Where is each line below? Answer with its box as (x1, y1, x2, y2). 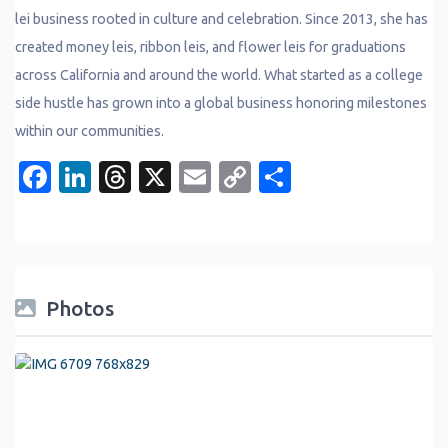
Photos (46, 296, 114, 320)
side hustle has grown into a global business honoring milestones (15, 94, 427, 111)
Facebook (51, 158, 193, 195)
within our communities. (15, 122, 164, 139)
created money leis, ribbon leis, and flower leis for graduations (15, 38, 406, 55)
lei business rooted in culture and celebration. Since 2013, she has (15, 10, 428, 27)
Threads (131, 158, 249, 195)
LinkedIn (91, 158, 215, 195)
